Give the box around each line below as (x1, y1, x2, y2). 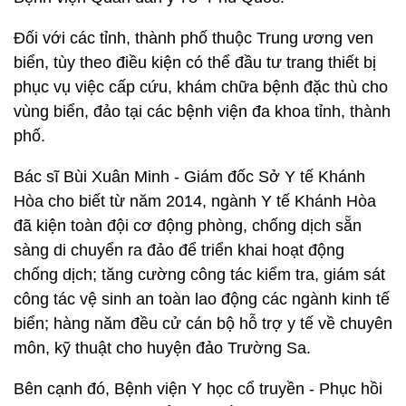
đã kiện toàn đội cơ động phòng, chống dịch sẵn (14, 217, 362, 235)
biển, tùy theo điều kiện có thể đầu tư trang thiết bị (14, 53, 376, 72)
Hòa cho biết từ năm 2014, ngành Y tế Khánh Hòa (14, 192, 376, 210)
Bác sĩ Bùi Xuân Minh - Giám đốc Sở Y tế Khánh (14, 168, 365, 186)
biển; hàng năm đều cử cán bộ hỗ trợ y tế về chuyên (14, 314, 392, 333)
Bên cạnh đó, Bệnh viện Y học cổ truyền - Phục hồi (14, 380, 382, 398)
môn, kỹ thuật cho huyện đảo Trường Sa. (14, 339, 311, 357)
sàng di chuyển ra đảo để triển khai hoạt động (14, 241, 344, 259)
